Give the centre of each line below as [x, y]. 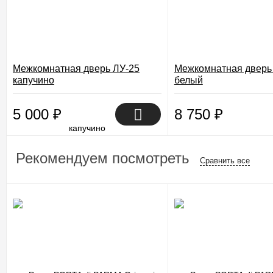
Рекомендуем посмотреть [105, 158]
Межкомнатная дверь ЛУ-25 [76, 69]
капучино [34, 80]
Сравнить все [225, 161]
